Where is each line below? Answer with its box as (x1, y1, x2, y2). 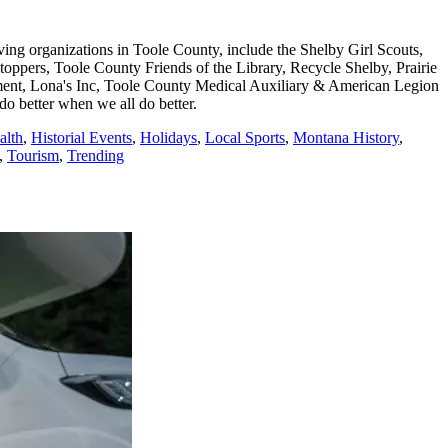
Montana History (293, 129, 399, 147)
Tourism (7, 147, 59, 165)
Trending (67, 147, 124, 165)
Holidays (140, 129, 197, 147)
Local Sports (205, 129, 285, 147)
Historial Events (31, 129, 132, 147)
